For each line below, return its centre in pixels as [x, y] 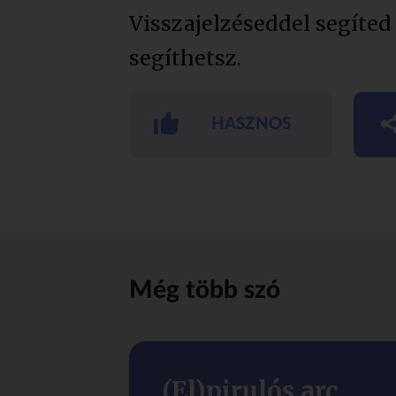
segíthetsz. [185, 57]
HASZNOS [251, 125]
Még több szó [204, 290]
